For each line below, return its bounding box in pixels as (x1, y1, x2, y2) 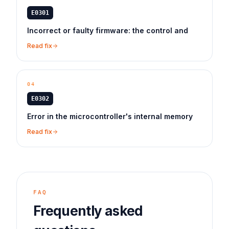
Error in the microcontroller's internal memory (27, 112, 193, 121)
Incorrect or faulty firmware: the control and (27, 26, 188, 35)
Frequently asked (33, 203, 143, 219)
